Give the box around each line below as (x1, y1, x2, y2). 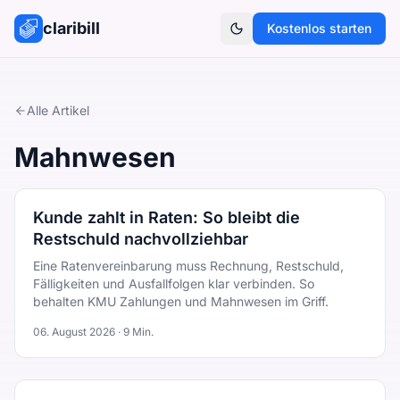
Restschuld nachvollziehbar (33, 229, 248, 248)
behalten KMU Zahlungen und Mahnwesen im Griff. (33, 294, 329, 309)
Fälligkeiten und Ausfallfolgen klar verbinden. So (33, 276, 314, 291)
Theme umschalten (235, 28, 348, 44)
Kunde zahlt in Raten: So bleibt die (33, 208, 300, 227)
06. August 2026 (33, 325, 115, 338)
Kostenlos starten (267, 21, 371, 36)
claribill (43, 19, 100, 37)
